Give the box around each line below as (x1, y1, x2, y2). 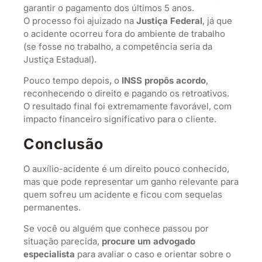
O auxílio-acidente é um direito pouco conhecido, (23, 163, 229, 174)
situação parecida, (23, 236, 102, 247)
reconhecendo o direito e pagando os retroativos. (23, 88, 229, 99)
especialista (23, 249, 75, 260)
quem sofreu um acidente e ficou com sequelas (23, 188, 222, 200)
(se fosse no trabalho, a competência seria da (23, 41, 212, 53)
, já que (202, 15, 232, 27)
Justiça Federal (136, 15, 202, 27)
